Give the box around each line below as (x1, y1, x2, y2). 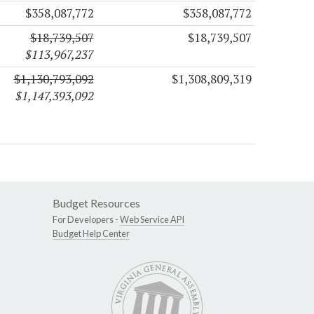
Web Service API (120, 213, 184, 225)
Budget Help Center (53, 227, 130, 239)
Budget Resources (53, 196, 140, 210)
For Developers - (53, 213, 120, 225)
